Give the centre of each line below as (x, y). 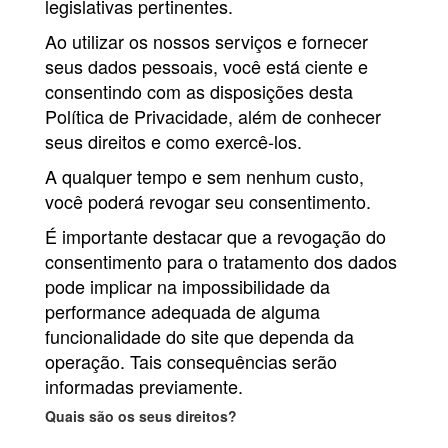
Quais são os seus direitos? (141, 416)
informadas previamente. (144, 386)
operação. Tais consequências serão (191, 361)
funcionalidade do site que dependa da (199, 336)
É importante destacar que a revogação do (215, 236)
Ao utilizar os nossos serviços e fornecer (206, 41)
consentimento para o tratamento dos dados (221, 261)
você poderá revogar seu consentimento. (208, 201)
